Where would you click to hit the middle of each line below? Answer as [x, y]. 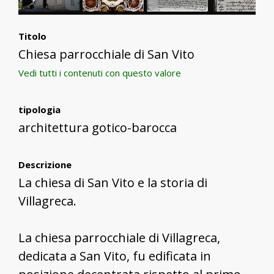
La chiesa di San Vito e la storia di [113, 182]
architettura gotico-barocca [98, 127]
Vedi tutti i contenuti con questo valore [100, 72]
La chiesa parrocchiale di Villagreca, [119, 237]
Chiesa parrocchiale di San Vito [106, 54]
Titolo [32, 36]
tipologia [39, 109]
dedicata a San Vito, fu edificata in [115, 256]
